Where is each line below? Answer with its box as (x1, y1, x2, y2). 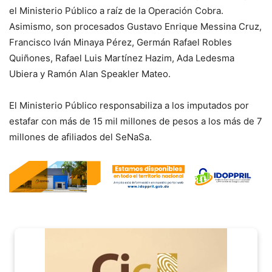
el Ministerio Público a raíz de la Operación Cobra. (9, 4, 223, 16)
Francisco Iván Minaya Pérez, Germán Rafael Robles (9, 36, 232, 48)
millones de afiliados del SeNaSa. (9, 131, 152, 143)
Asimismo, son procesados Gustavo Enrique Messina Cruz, (9, 20, 262, 32)
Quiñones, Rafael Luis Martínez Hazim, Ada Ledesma (9, 52, 234, 64)
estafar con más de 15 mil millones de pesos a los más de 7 (9, 115, 262, 127)
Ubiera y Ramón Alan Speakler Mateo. (9, 67, 171, 80)
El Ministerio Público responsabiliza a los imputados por (9, 99, 249, 111)
